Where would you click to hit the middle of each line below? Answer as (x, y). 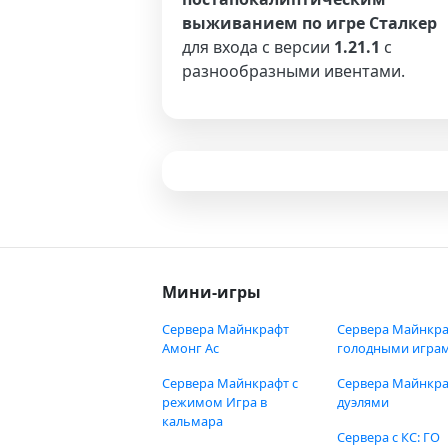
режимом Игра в (214, 402)
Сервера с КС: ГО (388, 437)
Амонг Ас (190, 348)
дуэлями (363, 402)
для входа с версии (258, 47)
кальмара (192, 421)
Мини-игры (211, 292)
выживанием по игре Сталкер (309, 23)
